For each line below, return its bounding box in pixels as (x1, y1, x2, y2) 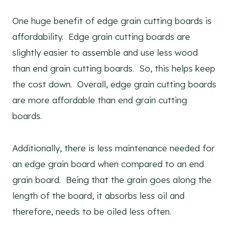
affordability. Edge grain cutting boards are (12, 31, 190, 42)
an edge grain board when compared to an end (12, 158, 204, 169)
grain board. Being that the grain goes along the (12, 174, 212, 185)
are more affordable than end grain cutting (12, 94, 187, 105)
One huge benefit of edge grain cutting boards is (12, 15, 212, 26)
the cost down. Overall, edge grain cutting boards (12, 78, 216, 89)
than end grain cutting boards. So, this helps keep (12, 62, 215, 74)
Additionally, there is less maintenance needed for (12, 142, 215, 153)
